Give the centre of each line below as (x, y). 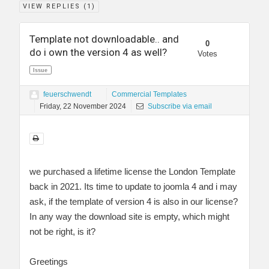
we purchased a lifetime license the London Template (132, 172)
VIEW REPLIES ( (55, 6)
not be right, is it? (62, 232)
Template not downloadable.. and (104, 39)
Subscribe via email (179, 107)
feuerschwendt (67, 95)
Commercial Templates (149, 95)
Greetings (49, 262)
